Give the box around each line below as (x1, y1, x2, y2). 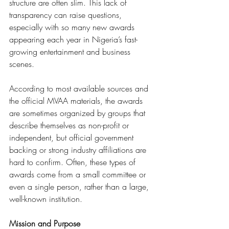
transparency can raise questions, (9, 9, 124, 20)
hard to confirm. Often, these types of (9, 156, 138, 168)
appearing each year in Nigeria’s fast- (9, 34, 138, 45)
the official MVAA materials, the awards (9, 95, 145, 106)
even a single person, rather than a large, (9, 181, 151, 192)
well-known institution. (9, 193, 82, 204)
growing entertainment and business (9, 46, 133, 57)
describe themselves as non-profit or (9, 120, 131, 131)
